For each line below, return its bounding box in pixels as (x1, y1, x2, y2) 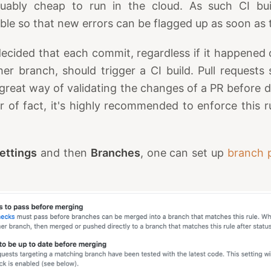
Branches (90, 146, 140, 159)
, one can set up (140, 146, 228, 159)
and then (36, 146, 91, 159)
